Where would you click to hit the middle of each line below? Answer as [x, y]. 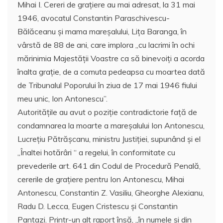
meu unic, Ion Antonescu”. [62, 99]
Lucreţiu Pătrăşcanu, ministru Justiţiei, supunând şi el [109, 139]
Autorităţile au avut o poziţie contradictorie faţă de [107, 112]
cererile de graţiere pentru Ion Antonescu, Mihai [101, 179]
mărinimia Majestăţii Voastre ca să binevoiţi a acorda [111, 58]
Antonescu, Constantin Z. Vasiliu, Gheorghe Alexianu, [111, 193]
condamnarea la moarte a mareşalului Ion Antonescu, [111, 126]
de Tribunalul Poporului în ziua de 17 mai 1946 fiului [107, 85]
